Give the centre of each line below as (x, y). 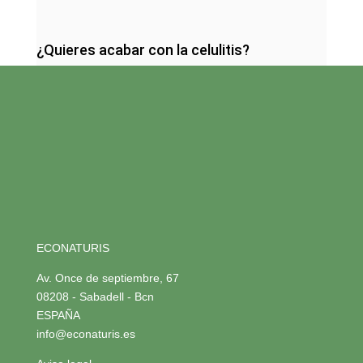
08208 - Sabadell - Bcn (95, 296)
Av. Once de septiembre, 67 (107, 278)
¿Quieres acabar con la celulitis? (143, 49)
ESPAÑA (58, 315)
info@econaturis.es (85, 333)
